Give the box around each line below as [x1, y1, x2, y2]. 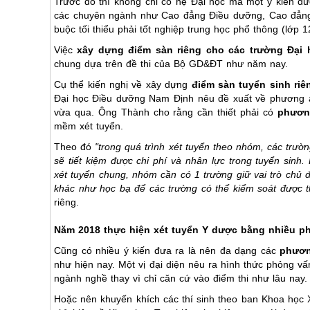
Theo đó [54, 141, 95, 152]
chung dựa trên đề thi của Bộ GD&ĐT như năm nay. [54, 58, 288, 69]
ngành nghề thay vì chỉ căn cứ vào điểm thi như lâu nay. [54, 273, 307, 284]
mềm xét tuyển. [54, 120, 123, 131]
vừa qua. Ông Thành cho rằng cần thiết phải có [54, 107, 277, 118]
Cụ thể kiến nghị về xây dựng [54, 79, 192, 90]
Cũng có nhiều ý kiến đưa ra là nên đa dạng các [54, 245, 280, 256]
